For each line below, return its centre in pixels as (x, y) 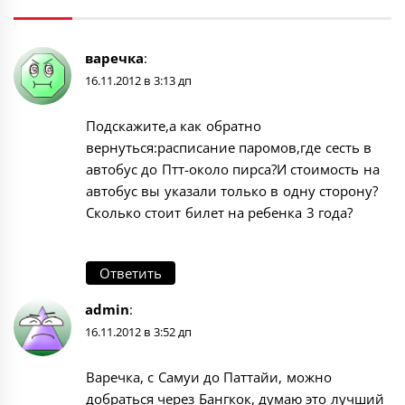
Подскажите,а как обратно (174, 125)
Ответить (131, 273)
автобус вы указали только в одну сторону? (232, 190)
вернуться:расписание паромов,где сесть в (229, 147)
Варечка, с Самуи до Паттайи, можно (209, 377)
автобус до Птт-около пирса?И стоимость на (233, 169)
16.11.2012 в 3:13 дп (138, 80)
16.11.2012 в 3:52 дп (138, 332)
